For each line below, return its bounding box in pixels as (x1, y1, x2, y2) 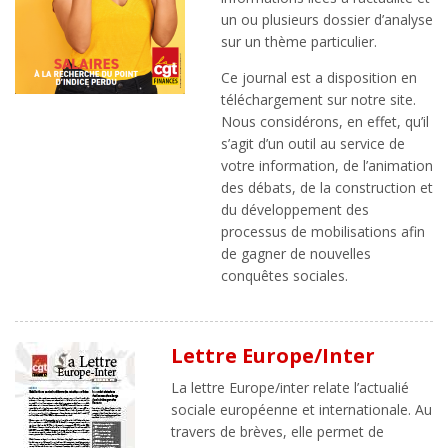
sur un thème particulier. (221, 32, 377, 51)
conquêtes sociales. (221, 266, 348, 285)
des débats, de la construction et (221, 178, 433, 197)
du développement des (221, 200, 369, 219)
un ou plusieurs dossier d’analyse (221, 10, 433, 29)
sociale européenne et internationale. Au (171, 400, 432, 419)
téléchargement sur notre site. (221, 90, 416, 109)
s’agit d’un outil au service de (221, 134, 405, 153)
